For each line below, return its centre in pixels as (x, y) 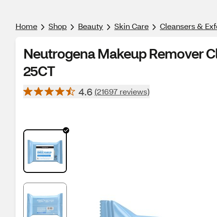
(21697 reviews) (122, 91)
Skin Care (132, 26)
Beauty (91, 26)
